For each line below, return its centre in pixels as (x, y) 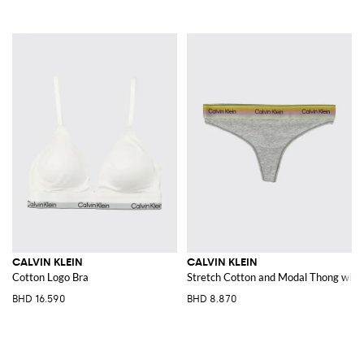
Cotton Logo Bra (50, 277)
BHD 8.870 (212, 299)
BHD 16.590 (39, 299)
